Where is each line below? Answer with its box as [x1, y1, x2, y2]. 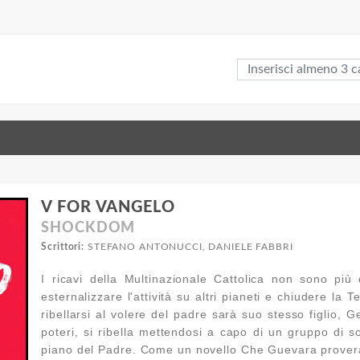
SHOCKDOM [41, 220, 136, 235]
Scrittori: [41, 241, 85, 252]
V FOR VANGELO [41, 198, 175, 215]
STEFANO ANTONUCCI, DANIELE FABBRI [84, 241, 293, 252]
